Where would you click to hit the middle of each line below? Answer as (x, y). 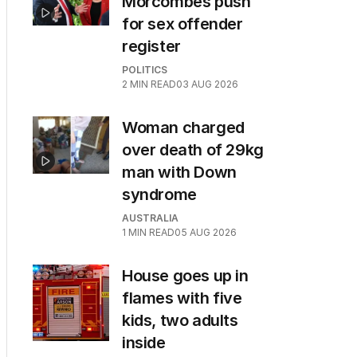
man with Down (179, 172)
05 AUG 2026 (206, 232)
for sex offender (182, 24)
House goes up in (185, 276)
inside (144, 343)
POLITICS (145, 70)
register (151, 46)
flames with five (182, 298)
